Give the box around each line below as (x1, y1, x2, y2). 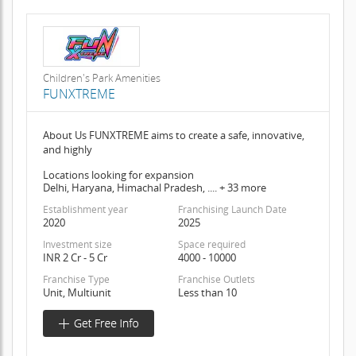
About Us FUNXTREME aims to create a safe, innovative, (42, 128, 304, 143)
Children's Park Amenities (42, 71, 161, 86)
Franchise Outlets (177, 273, 255, 287)
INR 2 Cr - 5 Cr (42, 250, 107, 265)
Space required (177, 238, 246, 252)
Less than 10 (177, 285, 237, 300)
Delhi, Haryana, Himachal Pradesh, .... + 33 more (42, 180, 266, 195)
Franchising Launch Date (177, 203, 287, 217)
